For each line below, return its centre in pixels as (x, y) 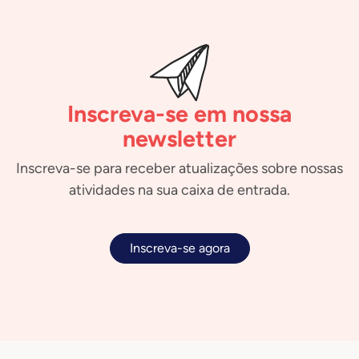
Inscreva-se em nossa (179, 114)
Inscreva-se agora (179, 248)
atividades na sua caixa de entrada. (179, 190)
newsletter (179, 139)
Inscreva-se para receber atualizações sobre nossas (179, 169)
